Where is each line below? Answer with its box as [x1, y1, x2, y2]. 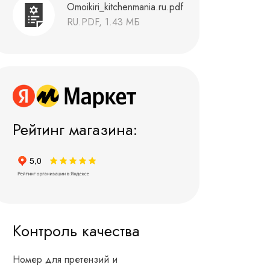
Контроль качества [13, 219, 140, 243]
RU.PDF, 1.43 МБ [67, 15, 140, 30]
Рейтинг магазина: [13, 118, 137, 142]
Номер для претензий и [13, 253, 118, 267]
